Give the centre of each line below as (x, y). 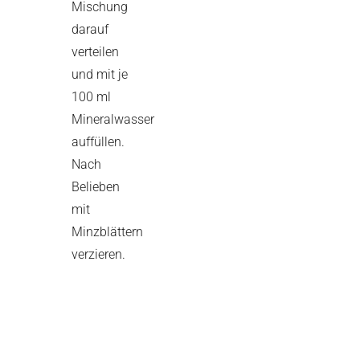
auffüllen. (98, 141)
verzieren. (98, 254)
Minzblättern (107, 231)
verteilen (95, 51)
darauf (90, 29)
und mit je (100, 74)
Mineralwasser (113, 119)
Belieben (96, 186)
